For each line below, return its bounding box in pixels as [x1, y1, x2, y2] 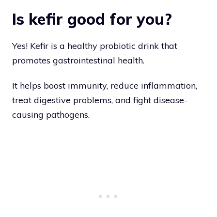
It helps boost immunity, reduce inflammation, [12, 80, 197, 92]
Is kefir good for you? [12, 9, 172, 29]
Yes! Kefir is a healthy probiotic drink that [12, 40, 177, 52]
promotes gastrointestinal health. [12, 55, 144, 66]
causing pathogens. [12, 109, 90, 121]
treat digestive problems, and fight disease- [12, 94, 187, 106]
